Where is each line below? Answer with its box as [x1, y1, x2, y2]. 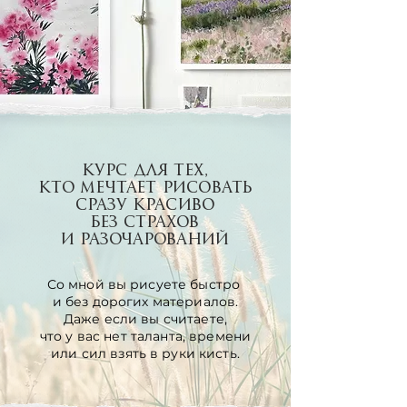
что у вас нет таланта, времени [39, 328, 252, 344]
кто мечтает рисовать [37, 177, 253, 197]
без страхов [91, 212, 199, 232]
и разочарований [61, 229, 229, 249]
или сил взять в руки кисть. [51, 345, 240, 362]
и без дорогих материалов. [52, 293, 239, 310]
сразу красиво [74, 194, 215, 214]
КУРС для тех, [81, 160, 209, 180]
